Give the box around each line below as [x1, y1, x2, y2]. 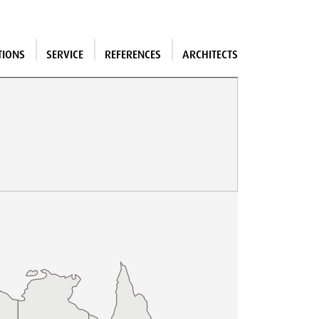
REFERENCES [105, 47, 161, 62]
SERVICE [46, 47, 83, 62]
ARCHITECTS [182, 47, 238, 62]
